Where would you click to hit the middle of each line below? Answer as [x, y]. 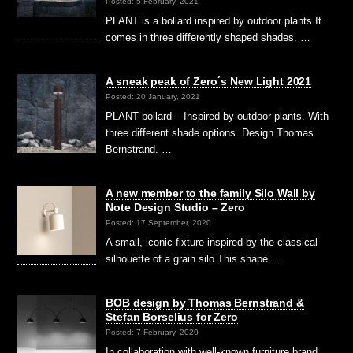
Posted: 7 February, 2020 [152, 333]
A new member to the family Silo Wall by [210, 193]
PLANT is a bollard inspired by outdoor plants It [214, 20]
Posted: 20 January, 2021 [153, 97]
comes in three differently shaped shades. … [208, 37]
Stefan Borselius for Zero [172, 317]
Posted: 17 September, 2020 [159, 223]
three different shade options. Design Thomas [210, 132]
